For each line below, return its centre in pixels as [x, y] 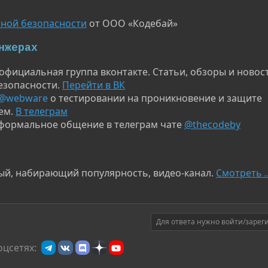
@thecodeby [212, 124]
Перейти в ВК [94, 85]
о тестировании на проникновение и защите [155, 98]
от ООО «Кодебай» [132, 23]
